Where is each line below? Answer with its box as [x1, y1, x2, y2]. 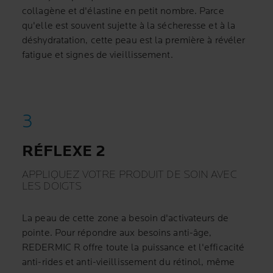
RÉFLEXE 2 [22, 142, 105, 161]
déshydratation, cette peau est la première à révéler [22, 35, 246, 46]
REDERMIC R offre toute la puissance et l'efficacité [22, 242, 245, 253]
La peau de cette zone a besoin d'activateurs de [22, 213, 229, 224]
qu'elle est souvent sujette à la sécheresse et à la [22, 20, 236, 32]
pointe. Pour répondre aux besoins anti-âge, [22, 227, 212, 239]
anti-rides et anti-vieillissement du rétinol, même [22, 257, 235, 268]
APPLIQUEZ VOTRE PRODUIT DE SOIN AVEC [22, 168, 237, 181]
